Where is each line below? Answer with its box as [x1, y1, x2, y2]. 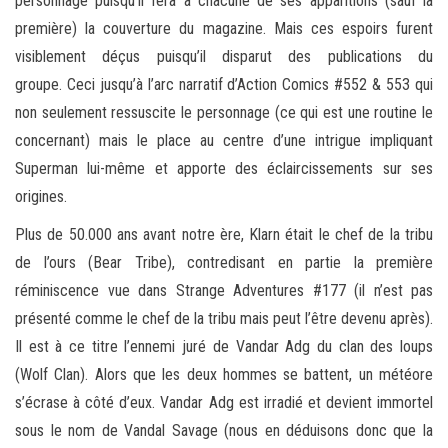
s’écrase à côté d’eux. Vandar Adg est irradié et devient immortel [15, 392, 433, 412]
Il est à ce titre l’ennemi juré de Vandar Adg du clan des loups [15, 336, 433, 356]
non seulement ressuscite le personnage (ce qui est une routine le [15, 102, 433, 122]
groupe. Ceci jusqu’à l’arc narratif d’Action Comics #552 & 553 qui [15, 74, 433, 94]
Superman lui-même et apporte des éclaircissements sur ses [15, 158, 433, 178]
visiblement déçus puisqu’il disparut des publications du [15, 46, 433, 66]
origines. [15, 186, 67, 206]
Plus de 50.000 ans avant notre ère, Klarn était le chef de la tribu [15, 224, 433, 244]
